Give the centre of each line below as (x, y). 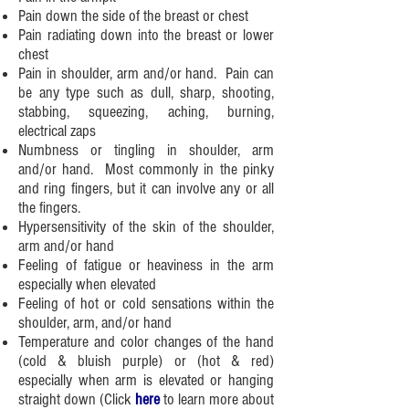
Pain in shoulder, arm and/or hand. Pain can (146, 73)
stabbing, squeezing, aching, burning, (146, 112)
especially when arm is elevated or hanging (146, 380)
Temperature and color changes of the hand (146, 342)
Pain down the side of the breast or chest (133, 16)
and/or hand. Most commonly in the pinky (146, 169)
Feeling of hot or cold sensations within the (146, 304)
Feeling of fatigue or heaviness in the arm (146, 265)
